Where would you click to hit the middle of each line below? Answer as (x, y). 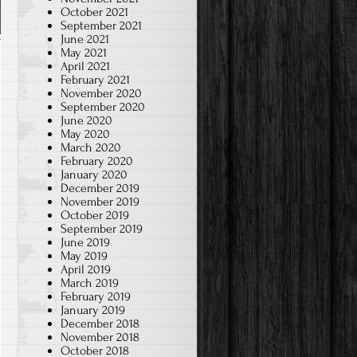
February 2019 (96, 296)
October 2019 (95, 215)
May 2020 (85, 133)
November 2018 (100, 337)
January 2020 (94, 174)
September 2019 (102, 228)
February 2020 (97, 161)
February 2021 (95, 79)
